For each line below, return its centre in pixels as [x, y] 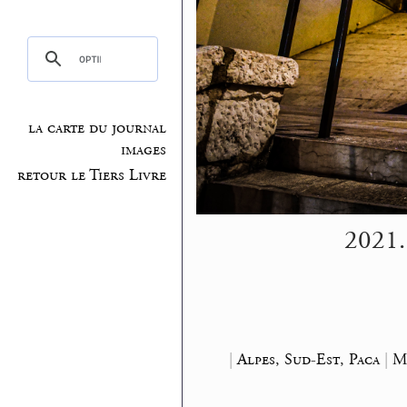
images [144, 150]
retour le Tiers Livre [92, 175]
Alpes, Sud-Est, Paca [308, 359]
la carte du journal [98, 129]
